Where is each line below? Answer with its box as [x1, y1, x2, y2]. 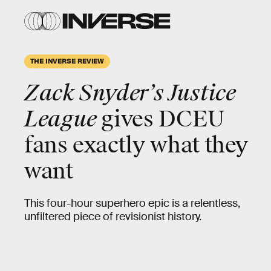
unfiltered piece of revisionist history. [24, 210, 201, 223]
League [24, 105, 102, 133]
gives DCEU [101, 105, 224, 133]
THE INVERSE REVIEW [30, 56, 105, 65]
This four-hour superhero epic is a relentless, [24, 197, 240, 210]
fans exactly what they [24, 131, 249, 159]
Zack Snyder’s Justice [24, 79, 236, 107]
